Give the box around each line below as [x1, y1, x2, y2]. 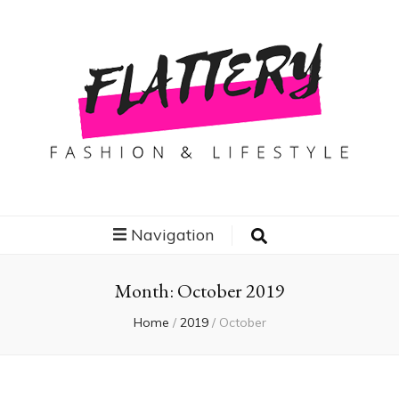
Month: [114, 278, 177, 304]
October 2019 [176, 278, 285, 304]
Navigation [131, 224, 215, 245]
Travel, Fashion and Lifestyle [13, 172, 173, 187]
